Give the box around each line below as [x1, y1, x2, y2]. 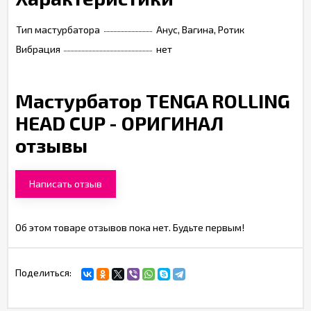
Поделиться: [15, 267, 72, 278]
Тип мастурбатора [16, 24, 100, 35]
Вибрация [16, 43, 60, 55]
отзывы [15, 133, 87, 157]
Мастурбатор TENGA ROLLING [15, 89, 290, 112]
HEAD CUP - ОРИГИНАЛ [15, 111, 224, 135]
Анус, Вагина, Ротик [156, 24, 244, 35]
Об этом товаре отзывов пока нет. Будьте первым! [15, 221, 244, 233]
